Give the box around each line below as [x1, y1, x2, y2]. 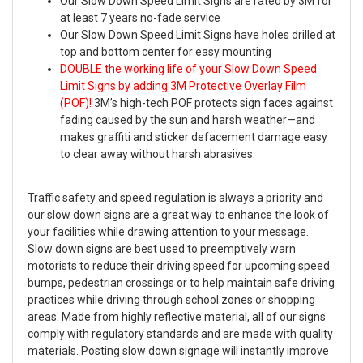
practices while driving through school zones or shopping [28, 293, 315, 307]
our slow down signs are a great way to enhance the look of [28, 208, 329, 222]
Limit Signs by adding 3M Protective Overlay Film [60, 79, 306, 93]
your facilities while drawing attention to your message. [28, 225, 309, 239]
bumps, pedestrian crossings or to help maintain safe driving [28, 276, 335, 290]
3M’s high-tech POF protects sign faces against [92, 96, 333, 110]
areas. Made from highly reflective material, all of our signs [28, 310, 326, 324]
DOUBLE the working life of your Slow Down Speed [60, 62, 317, 76]
